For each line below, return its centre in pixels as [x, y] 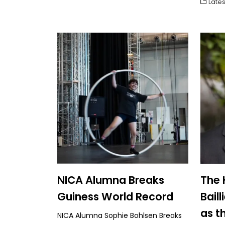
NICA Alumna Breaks [111, 180]
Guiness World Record [115, 196]
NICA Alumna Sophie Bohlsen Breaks [120, 215]
